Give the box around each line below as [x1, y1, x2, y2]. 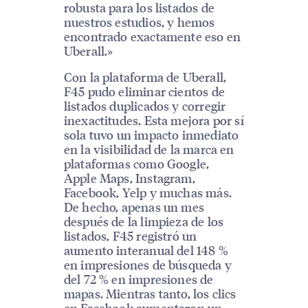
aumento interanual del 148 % [63, 242, 228, 258]
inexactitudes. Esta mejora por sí [63, 112, 244, 129]
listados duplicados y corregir [63, 98, 226, 114]
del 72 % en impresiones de [63, 271, 214, 287]
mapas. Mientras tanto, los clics [63, 285, 236, 302]
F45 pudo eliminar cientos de [63, 83, 225, 100]
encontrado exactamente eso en [63, 28, 241, 45]
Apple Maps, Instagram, [63, 170, 195, 186]
